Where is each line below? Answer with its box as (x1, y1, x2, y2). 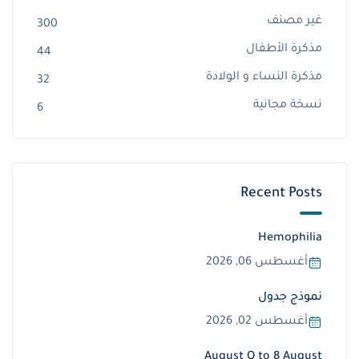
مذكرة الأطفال (246, 43, 322, 57)
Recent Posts (240, 187, 322, 203)
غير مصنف (267, 15, 322, 29)
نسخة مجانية (253, 99, 322, 113)
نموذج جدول (258, 292, 322, 305)
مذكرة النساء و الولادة (206, 71, 322, 85)
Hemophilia (258, 232, 322, 246)
